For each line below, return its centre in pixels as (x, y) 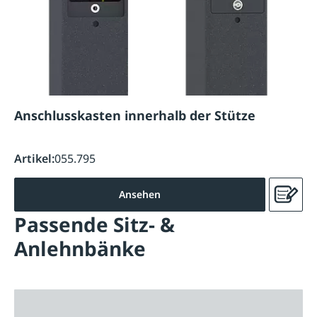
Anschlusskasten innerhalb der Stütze (135, 115)
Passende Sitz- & (94, 224)
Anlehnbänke (80, 248)
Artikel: (34, 159)
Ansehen (140, 194)
